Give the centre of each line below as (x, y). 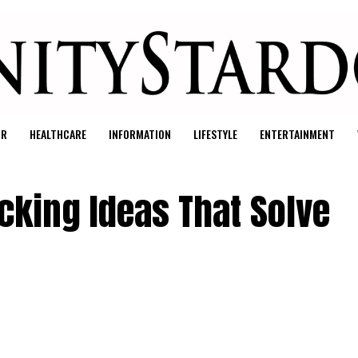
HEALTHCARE (58, 133)
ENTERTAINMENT (297, 133)
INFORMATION (139, 133)
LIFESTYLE (215, 133)
